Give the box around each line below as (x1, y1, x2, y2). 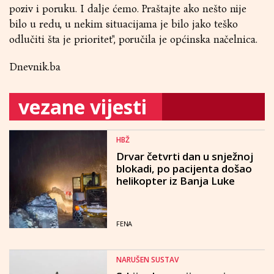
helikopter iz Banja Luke (116, 174, 235, 188)
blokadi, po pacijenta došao (116, 161, 252, 176)
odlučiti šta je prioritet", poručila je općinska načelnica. (9, 33, 258, 46)
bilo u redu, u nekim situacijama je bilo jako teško (9, 18, 238, 31)
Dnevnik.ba (9, 61, 61, 73)
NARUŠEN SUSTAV (116, 254, 179, 265)
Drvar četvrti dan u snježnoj (116, 149, 253, 163)
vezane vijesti (18, 94, 147, 120)
